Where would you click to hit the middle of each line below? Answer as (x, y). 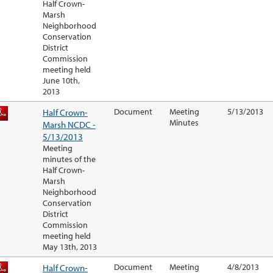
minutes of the (69, 159)
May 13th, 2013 (70, 247)
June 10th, (61, 81)
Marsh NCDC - (69, 125)
